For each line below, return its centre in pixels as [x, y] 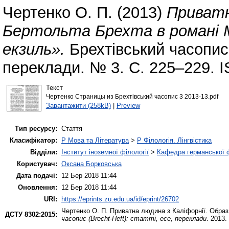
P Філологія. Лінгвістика [174, 141]
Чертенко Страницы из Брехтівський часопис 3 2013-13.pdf [132, 96]
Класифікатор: [33, 141]
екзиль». [34, 50]
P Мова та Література [95, 141]
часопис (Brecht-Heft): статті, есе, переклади [134, 219]
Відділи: [44, 152]
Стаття [72, 129]
